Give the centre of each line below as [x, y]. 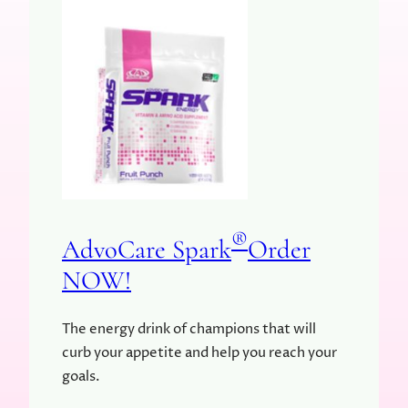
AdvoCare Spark [147, 250]
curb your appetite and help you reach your [199, 353]
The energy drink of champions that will [189, 330]
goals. [81, 377]
